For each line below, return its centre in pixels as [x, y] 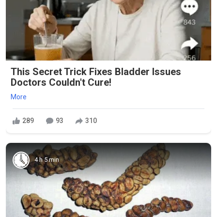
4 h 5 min [47, 160]
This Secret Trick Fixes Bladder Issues [96, 71]
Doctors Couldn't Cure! [61, 82]
